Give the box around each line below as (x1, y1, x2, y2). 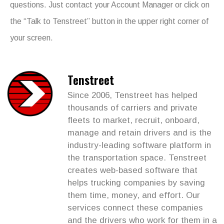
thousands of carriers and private (67, 102, 197, 112)
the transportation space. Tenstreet (67, 152, 206, 162)
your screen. (10, 33, 53, 42)
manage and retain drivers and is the (67, 127, 211, 137)
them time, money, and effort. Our (67, 190, 200, 200)
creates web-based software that (67, 165, 197, 175)
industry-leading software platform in (67, 140, 211, 150)
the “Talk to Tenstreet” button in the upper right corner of (10, 17, 208, 26)
